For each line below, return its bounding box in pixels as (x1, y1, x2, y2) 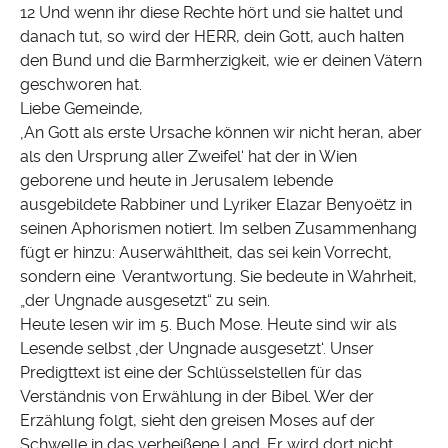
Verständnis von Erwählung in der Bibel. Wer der (20, 387, 374, 407)
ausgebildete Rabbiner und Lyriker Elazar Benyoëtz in (20, 195, 412, 215)
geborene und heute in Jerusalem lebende (20, 171, 333, 191)
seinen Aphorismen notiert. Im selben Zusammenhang (20, 219, 417, 239)
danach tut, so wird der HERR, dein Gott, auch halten (20, 27, 404, 47)
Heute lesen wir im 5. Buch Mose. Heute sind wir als (20, 315, 397, 335)
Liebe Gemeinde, (20, 99, 143, 119)
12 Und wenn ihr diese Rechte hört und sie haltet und (20, 3, 403, 23)
